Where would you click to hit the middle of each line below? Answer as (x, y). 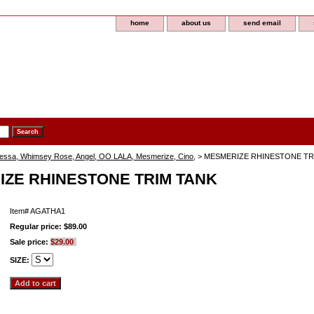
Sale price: (30, 242)
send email (262, 23)
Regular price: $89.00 (48, 226)
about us (196, 23)
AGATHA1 (48, 211)
